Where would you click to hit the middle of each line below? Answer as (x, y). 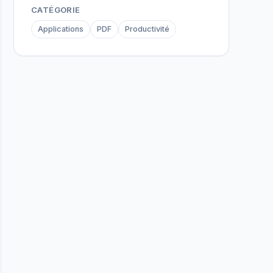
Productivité (147, 29)
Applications (61, 29)
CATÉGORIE (56, 9)
